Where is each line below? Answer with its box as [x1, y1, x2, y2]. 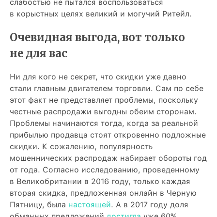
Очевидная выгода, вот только [10, 31, 185, 44]
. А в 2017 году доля [111, 200, 188, 209]
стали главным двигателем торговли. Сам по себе [10, 84, 203, 93]
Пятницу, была [10, 200, 68, 209]
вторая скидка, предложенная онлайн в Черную [10, 188, 197, 198]
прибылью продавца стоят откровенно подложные [10, 130, 206, 139]
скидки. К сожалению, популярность [10, 142, 153, 151]
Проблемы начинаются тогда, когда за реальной [10, 119, 198, 128]
